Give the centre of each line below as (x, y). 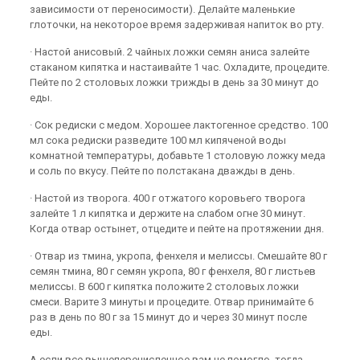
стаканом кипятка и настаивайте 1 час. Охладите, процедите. (180, 67)
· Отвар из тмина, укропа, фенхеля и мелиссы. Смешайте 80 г (179, 256)
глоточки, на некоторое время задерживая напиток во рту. (177, 25)
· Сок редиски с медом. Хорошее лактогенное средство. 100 (179, 125)
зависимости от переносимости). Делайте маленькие (163, 9)
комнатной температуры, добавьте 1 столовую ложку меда (178, 155)
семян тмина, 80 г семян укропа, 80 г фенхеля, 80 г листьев (173, 271)
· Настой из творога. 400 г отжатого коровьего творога (168, 198)
